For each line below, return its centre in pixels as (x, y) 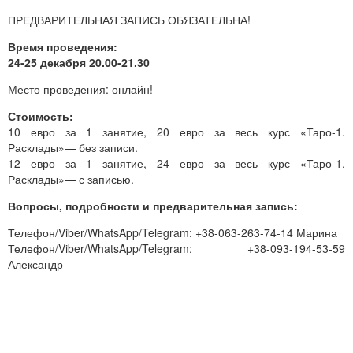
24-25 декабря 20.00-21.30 (79, 62)
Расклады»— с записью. (71, 178)
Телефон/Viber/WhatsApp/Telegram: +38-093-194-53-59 (176, 248)
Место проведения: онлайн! (80, 89)
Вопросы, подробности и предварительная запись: (153, 205)
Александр (35, 264)
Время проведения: (63, 46)
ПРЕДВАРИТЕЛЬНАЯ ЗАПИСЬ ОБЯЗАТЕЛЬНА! (129, 19)
